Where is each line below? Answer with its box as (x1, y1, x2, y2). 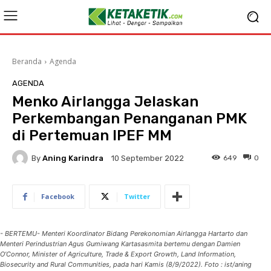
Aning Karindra (42, 153, 103, 163)
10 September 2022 (111, 154, 184, 163)
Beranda (12, 56, 42, 67)
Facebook (41, 192, 74, 201)
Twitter (124, 192, 150, 201)
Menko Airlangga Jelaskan (12, 93, 198, 110)
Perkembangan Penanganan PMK (12, 110, 247, 127)
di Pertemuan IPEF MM (12, 127, 172, 144)
